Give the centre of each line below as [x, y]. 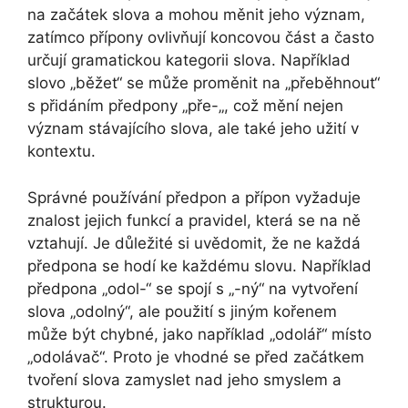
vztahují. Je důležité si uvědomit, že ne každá [194, 243]
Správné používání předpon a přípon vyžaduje [194, 197]
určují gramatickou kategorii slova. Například [189, 61]
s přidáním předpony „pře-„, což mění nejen [185, 106]
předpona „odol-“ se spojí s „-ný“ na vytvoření [193, 288]
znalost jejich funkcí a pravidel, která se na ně [194, 220]
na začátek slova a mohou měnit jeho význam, [196, 15]
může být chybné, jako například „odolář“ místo [199, 334]
